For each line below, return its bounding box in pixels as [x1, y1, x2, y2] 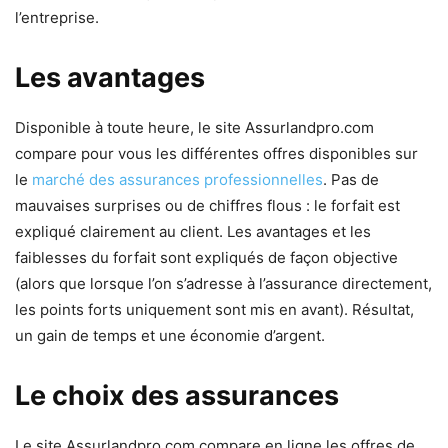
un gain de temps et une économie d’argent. [15, 326, 325, 345]
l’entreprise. [15, 8, 99, 27]
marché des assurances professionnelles [32, 170, 323, 189]
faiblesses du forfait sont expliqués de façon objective [15, 248, 398, 267]
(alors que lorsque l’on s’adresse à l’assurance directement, [15, 274, 432, 293]
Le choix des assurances [15, 379, 339, 412]
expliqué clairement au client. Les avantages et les [15, 222, 371, 241]
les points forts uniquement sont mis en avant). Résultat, [15, 300, 414, 319]
